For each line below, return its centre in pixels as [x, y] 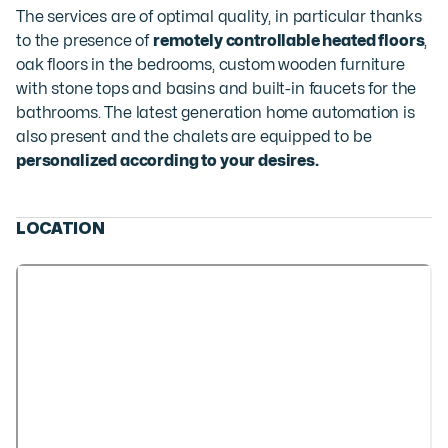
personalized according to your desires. [167, 160]
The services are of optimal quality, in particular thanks [219, 16]
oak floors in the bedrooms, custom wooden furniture [210, 64]
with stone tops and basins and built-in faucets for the [216, 88]
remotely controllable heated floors [288, 40]
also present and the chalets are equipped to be [194, 136]
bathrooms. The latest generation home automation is [215, 112]
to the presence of [84, 40]
